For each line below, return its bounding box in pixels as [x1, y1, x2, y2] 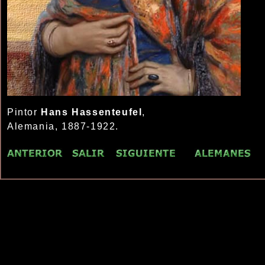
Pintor [7, 107, 41, 117]
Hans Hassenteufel [41, 107, 143, 117]
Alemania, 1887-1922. [7, 121, 119, 131]
